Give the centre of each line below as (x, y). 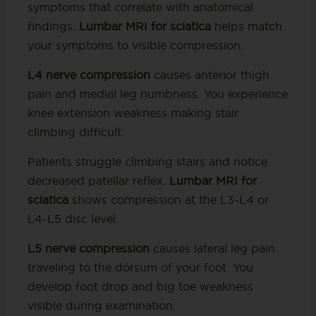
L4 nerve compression (89, 74)
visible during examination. (101, 305)
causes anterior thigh (209, 74)
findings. (53, 26)
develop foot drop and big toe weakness (140, 286)
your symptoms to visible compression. (135, 45)
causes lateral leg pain (212, 248)
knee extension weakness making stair (133, 113)
